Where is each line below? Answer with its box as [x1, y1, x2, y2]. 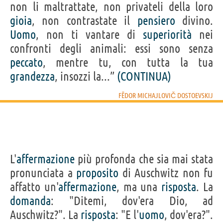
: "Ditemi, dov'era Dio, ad [51, 194, 213, 208]
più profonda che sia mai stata [75, 152, 213, 166]
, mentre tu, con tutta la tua [43, 55, 213, 69]
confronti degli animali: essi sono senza [10, 41, 213, 55]
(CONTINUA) [117, 69, 171, 83]
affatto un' [10, 180, 58, 194]
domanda [10, 194, 51, 208]
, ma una [116, 180, 162, 194]
